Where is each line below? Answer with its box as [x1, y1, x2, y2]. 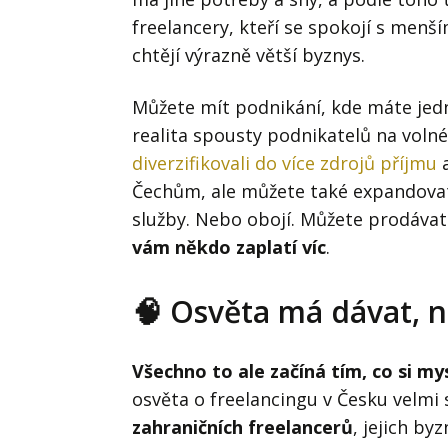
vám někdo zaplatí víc [132, 234, 326, 259]
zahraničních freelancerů [132, 414, 353, 439]
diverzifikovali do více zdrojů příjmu [132, 150, 437, 175]
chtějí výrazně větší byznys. [132, 42, 365, 67]
